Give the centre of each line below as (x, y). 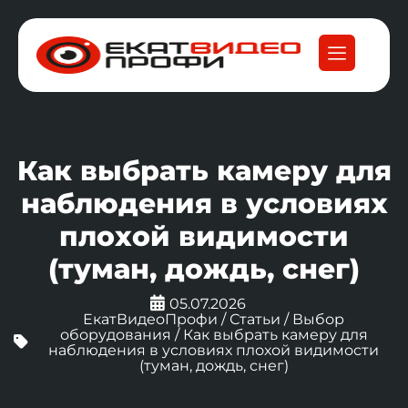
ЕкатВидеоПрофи (150, 319)
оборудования (115, 335)
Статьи (255, 319)
